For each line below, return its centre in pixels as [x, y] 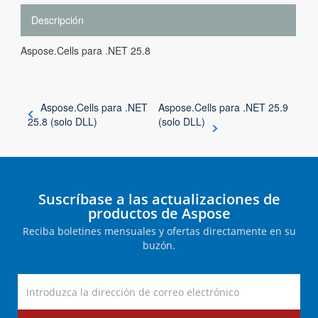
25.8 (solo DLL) [62, 121]
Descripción [57, 20]
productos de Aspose [159, 213]
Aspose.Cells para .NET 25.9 [223, 107]
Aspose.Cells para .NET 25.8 [86, 50]
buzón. [159, 245]
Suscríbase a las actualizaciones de [159, 199]
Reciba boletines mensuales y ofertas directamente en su [159, 231]
